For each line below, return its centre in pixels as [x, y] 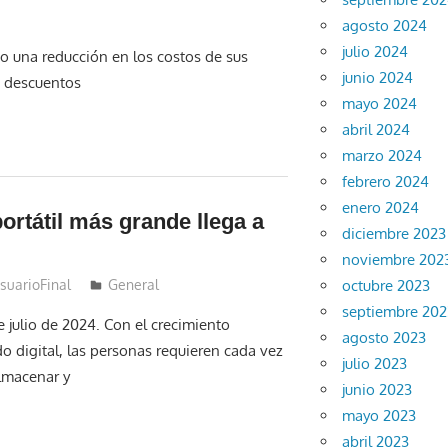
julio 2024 [375, 52]
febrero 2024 [386, 182]
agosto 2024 [385, 26]
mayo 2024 [380, 104]
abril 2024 [376, 130]
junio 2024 [378, 78]
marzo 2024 [382, 156]
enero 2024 [381, 208]
